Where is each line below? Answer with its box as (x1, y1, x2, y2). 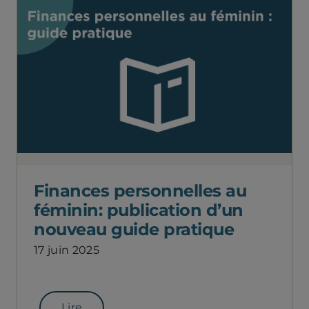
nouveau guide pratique (34, 219, 234, 239)
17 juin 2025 (34, 243, 99, 257)
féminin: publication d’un (34, 199, 243, 220)
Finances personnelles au (34, 180, 246, 201)
